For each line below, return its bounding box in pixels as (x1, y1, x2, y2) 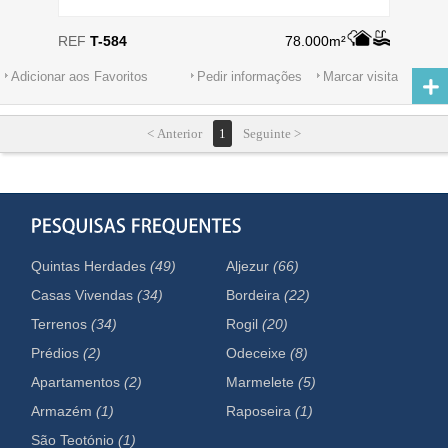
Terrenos (31, 316, 92, 332)
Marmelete (226, 374, 299, 390)
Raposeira (226, 403, 296, 419)
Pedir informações (197, 69, 302, 84)
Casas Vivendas (31, 287, 138, 303)
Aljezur (226, 258, 274, 274)
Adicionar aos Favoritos (11, 69, 148, 84)
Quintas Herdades (31, 258, 151, 274)
